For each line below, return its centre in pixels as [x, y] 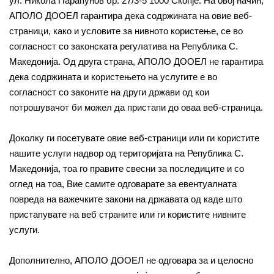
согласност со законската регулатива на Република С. [124, 46]
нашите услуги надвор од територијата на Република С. [126, 153]
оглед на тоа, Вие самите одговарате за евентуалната [123, 184]
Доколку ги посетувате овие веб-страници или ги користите [134, 138]
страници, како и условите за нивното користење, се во [126, 31]
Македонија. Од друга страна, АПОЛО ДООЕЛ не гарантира [136, 61]
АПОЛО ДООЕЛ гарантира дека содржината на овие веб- [131, 16]
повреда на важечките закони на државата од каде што [126, 199]
